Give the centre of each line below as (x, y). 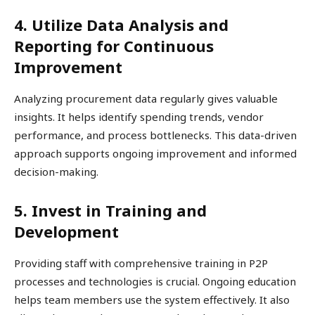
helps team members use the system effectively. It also (152, 300)
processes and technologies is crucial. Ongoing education (155, 282)
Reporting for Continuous (114, 46)
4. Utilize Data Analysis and (121, 25)
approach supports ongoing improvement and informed (155, 154)
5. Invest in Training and (110, 211)
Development (66, 232)
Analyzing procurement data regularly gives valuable (146, 99)
